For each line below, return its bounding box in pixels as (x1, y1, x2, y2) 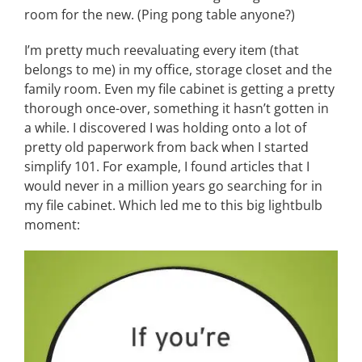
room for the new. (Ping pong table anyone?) (24, 6, 295, 23)
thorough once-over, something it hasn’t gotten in (24, 99, 329, 117)
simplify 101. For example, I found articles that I (24, 158, 309, 175)
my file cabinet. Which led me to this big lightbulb (24, 196, 322, 214)
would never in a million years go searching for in (24, 177, 322, 195)
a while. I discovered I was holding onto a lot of (24, 119, 306, 137)
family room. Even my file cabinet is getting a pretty (24, 80, 335, 98)
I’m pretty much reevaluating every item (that (24, 41, 299, 59)
